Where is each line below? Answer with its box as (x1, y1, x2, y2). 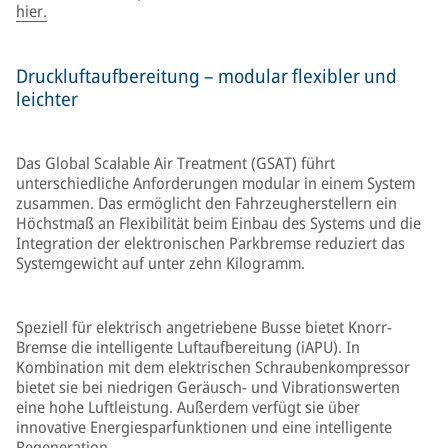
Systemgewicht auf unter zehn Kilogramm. (16, 252, 305, 274)
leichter (16, 86, 78, 112)
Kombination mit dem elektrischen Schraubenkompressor (16, 356, 410, 378)
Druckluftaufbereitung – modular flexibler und (16, 63, 397, 89)
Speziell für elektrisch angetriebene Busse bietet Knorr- (16, 316, 392, 338)
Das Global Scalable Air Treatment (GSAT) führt (16, 152, 335, 174)
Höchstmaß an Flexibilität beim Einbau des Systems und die (16, 212, 421, 234)
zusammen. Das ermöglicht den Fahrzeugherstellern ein (16, 192, 397, 214)
